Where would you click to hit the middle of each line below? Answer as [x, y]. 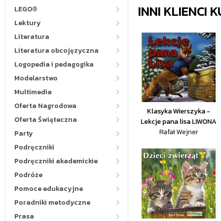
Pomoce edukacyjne [49, 189]
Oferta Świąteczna [46, 120]
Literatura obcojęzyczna [56, 51]
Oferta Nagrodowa [45, 106]
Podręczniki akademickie [56, 161]
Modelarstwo [36, 78]
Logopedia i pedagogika [54, 64]
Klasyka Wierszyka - [179, 111]
